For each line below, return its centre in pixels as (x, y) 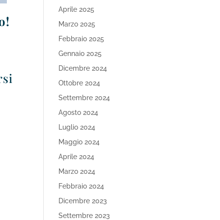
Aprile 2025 (77, 9)
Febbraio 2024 (82, 186)
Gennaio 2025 (80, 54)
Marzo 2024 (77, 171)
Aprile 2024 (77, 157)
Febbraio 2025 (82, 39)
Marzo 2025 (77, 24)
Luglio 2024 (77, 127)
